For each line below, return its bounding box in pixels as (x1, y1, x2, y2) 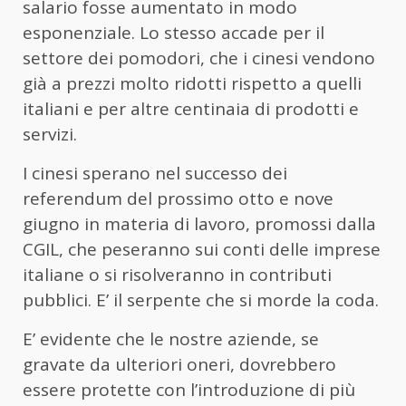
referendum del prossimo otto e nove (23, 186, 333, 210)
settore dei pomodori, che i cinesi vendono (23, 45, 375, 70)
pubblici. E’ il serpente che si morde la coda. (23, 287, 379, 312)
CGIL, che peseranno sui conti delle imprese (23, 237, 381, 261)
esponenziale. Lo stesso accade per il (23, 20, 324, 44)
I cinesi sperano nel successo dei (23, 160, 287, 185)
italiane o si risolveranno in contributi (23, 262, 332, 286)
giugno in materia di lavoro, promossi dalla (23, 211, 376, 236)
